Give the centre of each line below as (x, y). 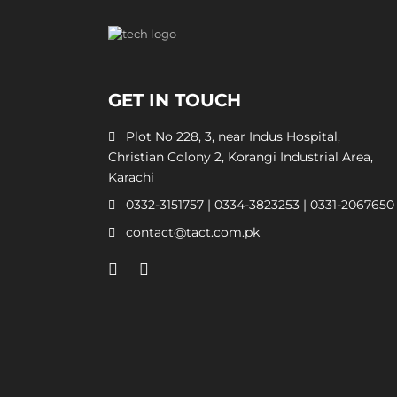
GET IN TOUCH (175, 100)
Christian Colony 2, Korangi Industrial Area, (241, 156)
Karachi (131, 177)
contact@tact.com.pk (193, 232)
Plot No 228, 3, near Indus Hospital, (231, 136)
